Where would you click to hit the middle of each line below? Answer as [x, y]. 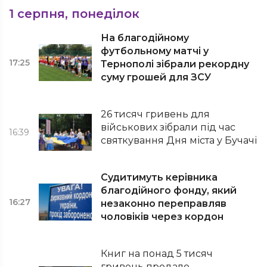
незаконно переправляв [164, 204]
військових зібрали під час [168, 127]
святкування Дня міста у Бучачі [179, 140]
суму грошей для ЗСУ [156, 77]
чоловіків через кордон [162, 217]
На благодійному [145, 38]
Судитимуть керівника [159, 177]
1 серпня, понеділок [74, 14]
